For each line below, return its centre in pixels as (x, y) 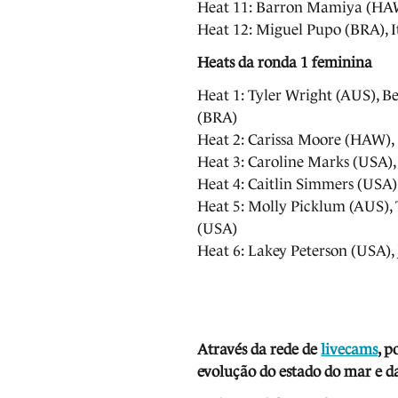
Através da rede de (259, 349)
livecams (350, 349)
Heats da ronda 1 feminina (285, 62)
